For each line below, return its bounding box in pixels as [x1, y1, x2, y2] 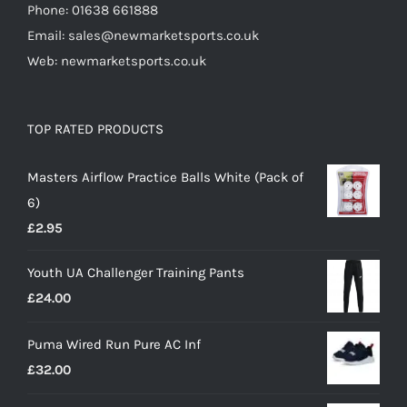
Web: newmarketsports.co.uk [27, 53, 206, 70]
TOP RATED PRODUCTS [27, 121, 164, 138]
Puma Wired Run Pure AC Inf [27, 336, 201, 353]
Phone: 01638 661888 [27, 2, 158, 19]
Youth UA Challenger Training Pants [27, 264, 244, 282]
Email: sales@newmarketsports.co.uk [27, 27, 259, 45]
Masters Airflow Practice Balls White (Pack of [27, 169, 303, 186]
